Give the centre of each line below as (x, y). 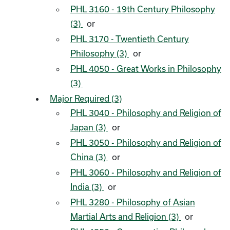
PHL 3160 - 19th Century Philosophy (143, 9)
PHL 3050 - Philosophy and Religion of (146, 142)
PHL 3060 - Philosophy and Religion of (146, 172)
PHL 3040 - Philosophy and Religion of (146, 113)
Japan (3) (89, 127)
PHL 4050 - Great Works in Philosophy (146, 69)
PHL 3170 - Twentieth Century (130, 39)
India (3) (87, 187)
